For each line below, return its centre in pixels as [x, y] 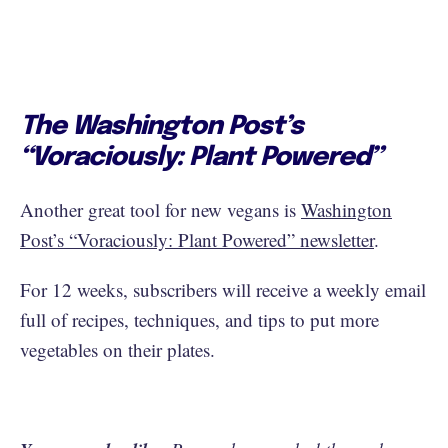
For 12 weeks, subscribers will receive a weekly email [223, 289]
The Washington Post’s [161, 126]
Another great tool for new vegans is [160, 209]
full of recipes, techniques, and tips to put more [199, 319]
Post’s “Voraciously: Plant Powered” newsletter [197, 239]
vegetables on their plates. [117, 349]
